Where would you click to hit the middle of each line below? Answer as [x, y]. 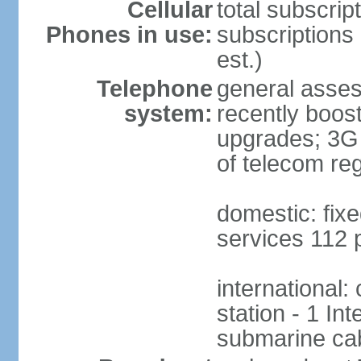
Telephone [154, 89]
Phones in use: [129, 35]
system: [168, 114]
